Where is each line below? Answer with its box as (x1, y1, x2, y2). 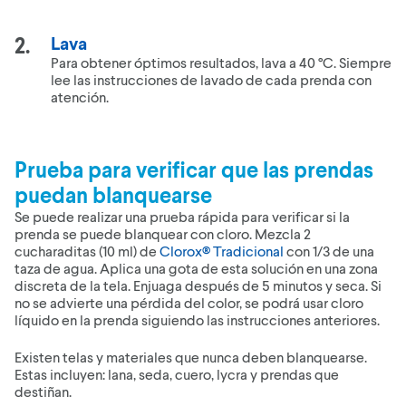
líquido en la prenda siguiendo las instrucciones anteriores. (14, 311, 380, 328)
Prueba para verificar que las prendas (14, 156, 373, 182)
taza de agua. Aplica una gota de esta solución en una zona (14, 259, 378, 276)
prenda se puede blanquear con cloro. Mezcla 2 (14, 225, 311, 242)
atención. (51, 88, 109, 105)
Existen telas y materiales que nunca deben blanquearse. (14, 348, 367, 365)
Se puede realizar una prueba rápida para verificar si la (14, 208, 350, 225)
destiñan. (14, 382, 72, 400)
